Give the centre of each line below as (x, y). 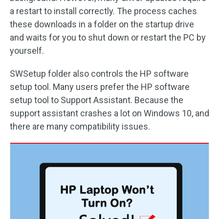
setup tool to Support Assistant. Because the (97, 100)
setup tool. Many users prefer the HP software (100, 87)
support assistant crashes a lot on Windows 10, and (109, 113)
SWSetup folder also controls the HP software (99, 74)
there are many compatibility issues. (80, 126)
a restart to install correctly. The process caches (103, 11)
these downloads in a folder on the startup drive (102, 24)
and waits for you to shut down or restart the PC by (108, 37)
